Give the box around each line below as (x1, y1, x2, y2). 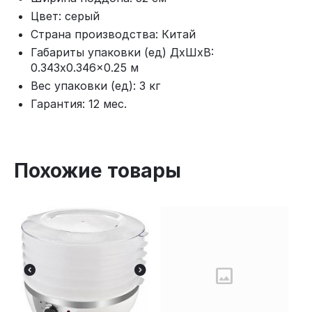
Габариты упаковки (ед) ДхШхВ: (31, 45, 214, 59)
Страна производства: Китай (31, 27, 196, 41)
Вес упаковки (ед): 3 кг (31, 79, 160, 93)
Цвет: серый (31, 9, 100, 23)
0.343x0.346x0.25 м (31, 61, 139, 75)
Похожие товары (14, 159, 181, 182)
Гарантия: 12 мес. (31, 97, 127, 111)
